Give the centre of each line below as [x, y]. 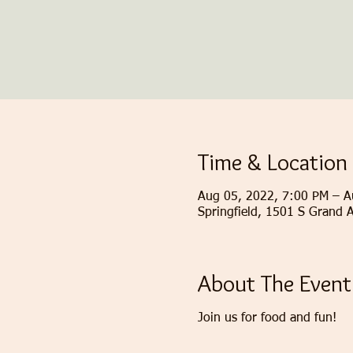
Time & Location [272, 162]
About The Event [274, 283]
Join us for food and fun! [267, 318]
